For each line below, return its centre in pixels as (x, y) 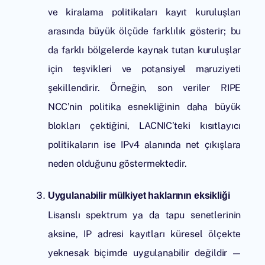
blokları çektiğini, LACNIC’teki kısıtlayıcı (144, 126)
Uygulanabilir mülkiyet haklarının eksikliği (139, 196)
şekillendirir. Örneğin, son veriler (134, 88)
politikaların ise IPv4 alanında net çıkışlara (144, 145)
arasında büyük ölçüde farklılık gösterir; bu (144, 31)
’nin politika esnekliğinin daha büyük (154, 107)
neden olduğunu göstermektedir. (117, 164)
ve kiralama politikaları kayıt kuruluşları (144, 12)
